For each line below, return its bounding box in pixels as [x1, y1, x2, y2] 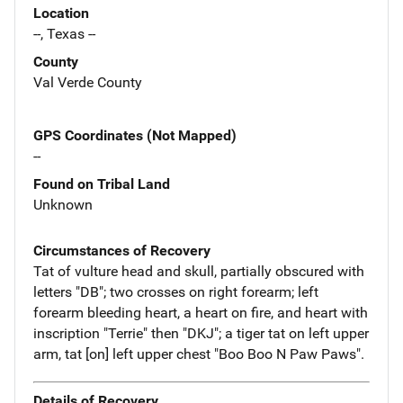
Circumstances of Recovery [33, 241, 210, 259]
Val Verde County [33, 73, 142, 91]
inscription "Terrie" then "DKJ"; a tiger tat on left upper [33, 324, 369, 342]
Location [33, 4, 89, 22]
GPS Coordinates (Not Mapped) [33, 126, 237, 144]
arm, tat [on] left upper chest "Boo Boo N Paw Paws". [33, 345, 364, 363]
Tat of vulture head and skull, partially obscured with [33, 262, 364, 280]
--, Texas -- [33, 24, 95, 42]
